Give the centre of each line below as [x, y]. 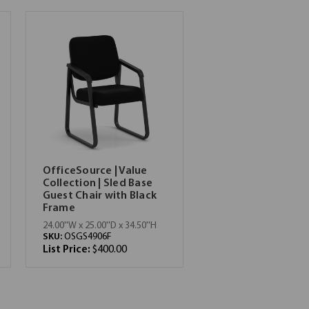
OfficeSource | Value [95, 171]
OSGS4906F [88, 237]
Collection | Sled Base [97, 183]
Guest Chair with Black [99, 196]
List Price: [67, 250]
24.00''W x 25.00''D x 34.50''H [99, 226]
